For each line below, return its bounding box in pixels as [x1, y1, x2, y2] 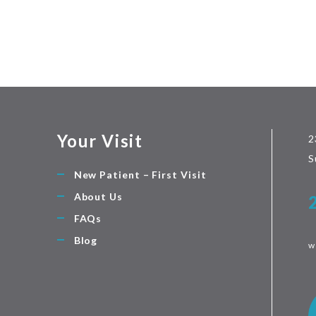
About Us [73, 190, 123, 202]
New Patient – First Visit [73, 168, 207, 181]
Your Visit [56, 130, 143, 151]
